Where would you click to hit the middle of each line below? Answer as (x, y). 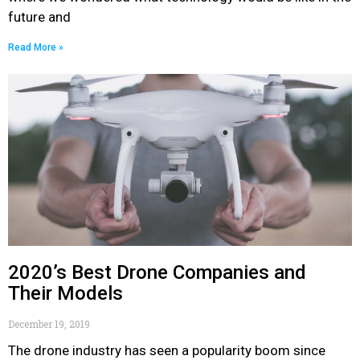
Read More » (36, 47)
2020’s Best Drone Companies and (157, 272)
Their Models (65, 293)
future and (39, 17)
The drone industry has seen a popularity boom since (167, 350)
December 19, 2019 (49, 324)
